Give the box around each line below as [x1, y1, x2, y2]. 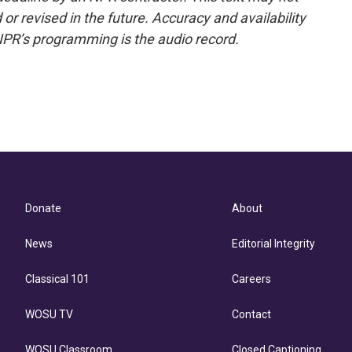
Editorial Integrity [232, 237, 316, 250]
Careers [232, 273, 272, 285]
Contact [232, 308, 272, 321]
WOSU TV [25, 308, 73, 321]
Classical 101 [25, 273, 90, 285]
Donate [25, 202, 61, 214]
